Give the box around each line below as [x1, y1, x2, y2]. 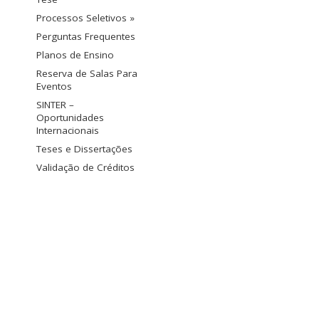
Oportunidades [36, 111, 104, 125]
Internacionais [36, 124, 99, 137]
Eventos [36, 80, 72, 93]
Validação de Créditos [36, 161, 135, 174]
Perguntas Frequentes [36, 30, 135, 43]
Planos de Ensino [36, 48, 114, 62]
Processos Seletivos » [36, 11, 135, 25]
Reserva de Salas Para [36, 67, 137, 80]
